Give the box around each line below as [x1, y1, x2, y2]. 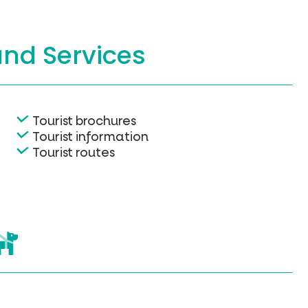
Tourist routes [32, 144, 115, 161]
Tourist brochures [32, 112, 136, 129]
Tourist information [32, 128, 148, 145]
